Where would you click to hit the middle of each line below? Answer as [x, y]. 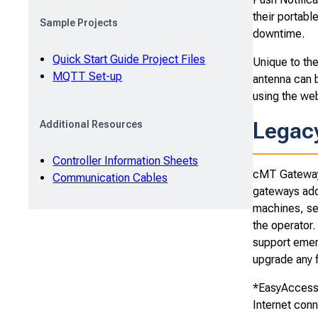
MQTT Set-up [88, 76]
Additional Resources [91, 124]
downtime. [279, 33]
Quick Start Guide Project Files [129, 59]
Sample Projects [79, 22]
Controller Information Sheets [126, 160]
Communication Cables [110, 177]
